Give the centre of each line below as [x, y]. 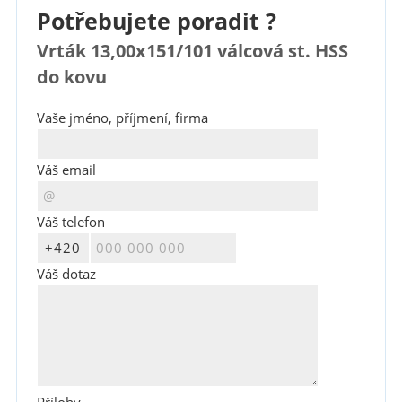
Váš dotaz [66, 275]
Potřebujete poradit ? [156, 21]
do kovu [71, 76]
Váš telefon [70, 223]
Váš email [66, 170]
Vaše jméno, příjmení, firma [122, 118]
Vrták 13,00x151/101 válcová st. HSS [192, 50]
